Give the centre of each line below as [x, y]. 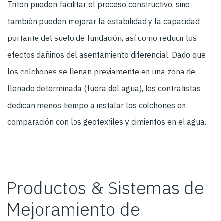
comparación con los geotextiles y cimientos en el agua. [107, 122]
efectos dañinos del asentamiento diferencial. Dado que [107, 55]
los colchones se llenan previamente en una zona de [101, 72]
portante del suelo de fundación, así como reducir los [102, 38]
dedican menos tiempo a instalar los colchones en [97, 105]
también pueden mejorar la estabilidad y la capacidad [104, 21]
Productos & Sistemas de [105, 188]
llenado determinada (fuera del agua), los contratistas [104, 89]
